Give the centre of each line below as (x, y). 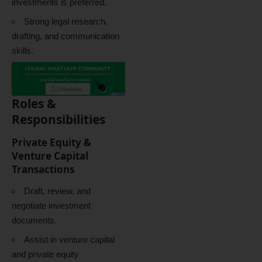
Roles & (34, 104)
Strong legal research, (66, 21)
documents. (34, 220)
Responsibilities (58, 120)
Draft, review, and (57, 191)
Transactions (43, 169)
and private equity (45, 254)
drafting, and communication (65, 36)
